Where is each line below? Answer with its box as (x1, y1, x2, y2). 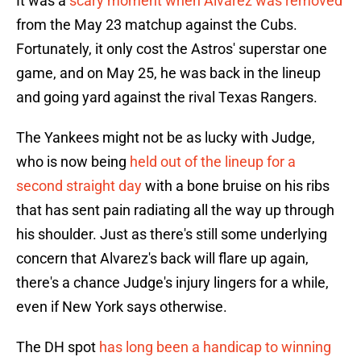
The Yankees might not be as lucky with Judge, (16, 129, 315, 147)
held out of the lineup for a (127, 153, 296, 171)
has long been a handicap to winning (96, 338, 331, 356)
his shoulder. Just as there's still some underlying (16, 226, 327, 243)
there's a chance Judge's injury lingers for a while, (16, 274, 329, 292)
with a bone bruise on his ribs (142, 177, 330, 195)
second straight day (16, 177, 142, 195)
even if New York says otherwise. (16, 298, 227, 316)
